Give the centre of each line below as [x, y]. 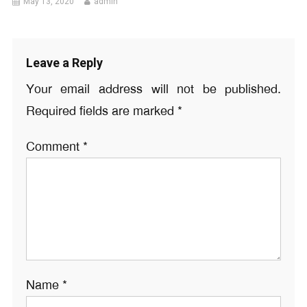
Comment [54, 147]
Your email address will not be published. [153, 89]
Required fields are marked [101, 111]
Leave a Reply [64, 63]
